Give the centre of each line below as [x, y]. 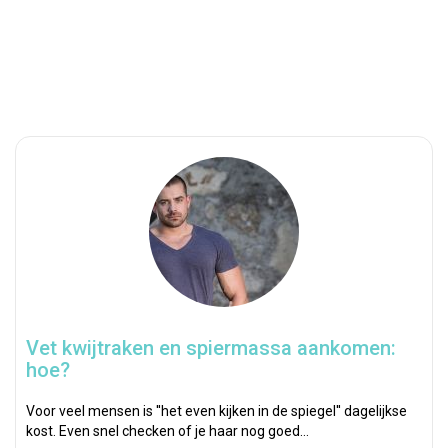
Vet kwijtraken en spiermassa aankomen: [211, 348]
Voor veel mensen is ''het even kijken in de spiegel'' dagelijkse [216, 411]
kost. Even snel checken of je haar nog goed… [167, 431]
